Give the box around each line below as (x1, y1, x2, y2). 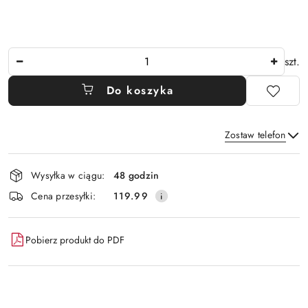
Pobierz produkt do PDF (25, 232, 124, 247)
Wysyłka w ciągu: (31, 168, 105, 182)
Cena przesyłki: (31, 188, 96, 203)
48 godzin (113, 168, 159, 182)
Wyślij (135, 188, 173, 204)
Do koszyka (106, 82, 174, 98)
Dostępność (8, 151, 89, 174)
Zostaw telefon (224, 128, 286, 142)
